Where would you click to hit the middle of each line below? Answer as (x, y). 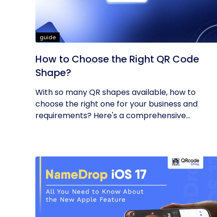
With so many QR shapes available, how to (116, 92)
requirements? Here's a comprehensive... (113, 116)
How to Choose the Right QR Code (117, 59)
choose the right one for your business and (116, 104)
